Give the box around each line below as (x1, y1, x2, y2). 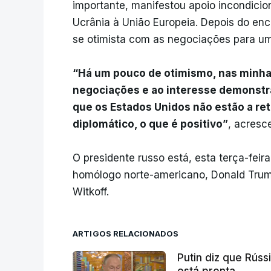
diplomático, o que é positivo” (73, 118, 228, 131)
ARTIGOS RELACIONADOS (73, 229, 179, 239)
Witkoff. (73, 186, 109, 198)
